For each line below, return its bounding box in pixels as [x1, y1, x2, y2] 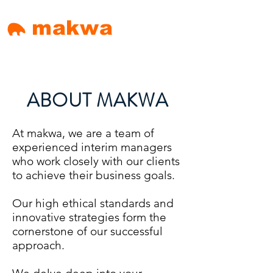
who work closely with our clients [12, 154, 180, 168]
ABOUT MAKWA [26, 87, 169, 114]
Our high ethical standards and [12, 196, 174, 210]
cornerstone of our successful [12, 224, 163, 238]
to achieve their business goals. [12, 168, 175, 182]
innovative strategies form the [12, 210, 166, 224]
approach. [12, 238, 65, 252]
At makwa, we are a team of [12, 126, 154, 140]
